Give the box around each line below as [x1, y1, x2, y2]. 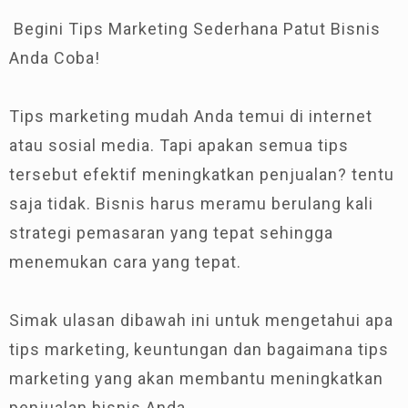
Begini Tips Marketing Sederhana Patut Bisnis [9, 18, 381, 38]
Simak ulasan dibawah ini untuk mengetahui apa [9, 310, 393, 330]
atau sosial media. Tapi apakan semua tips [9, 135, 349, 155]
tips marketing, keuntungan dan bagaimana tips [9, 339, 389, 359]
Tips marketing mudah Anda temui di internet [9, 106, 372, 126]
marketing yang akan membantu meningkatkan [9, 368, 383, 388]
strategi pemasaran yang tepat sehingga [9, 222, 333, 242]
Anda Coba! [9, 47, 100, 67]
